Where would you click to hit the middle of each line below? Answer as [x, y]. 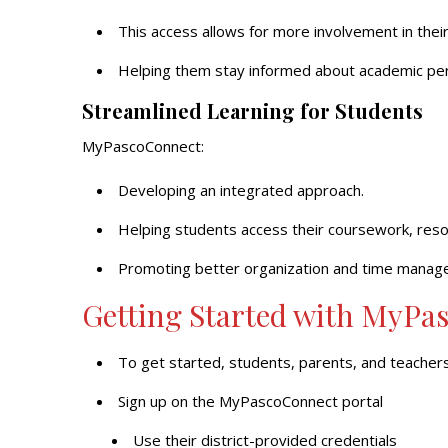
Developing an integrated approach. [241, 190]
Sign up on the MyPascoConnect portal [250, 401]
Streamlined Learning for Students [252, 110]
